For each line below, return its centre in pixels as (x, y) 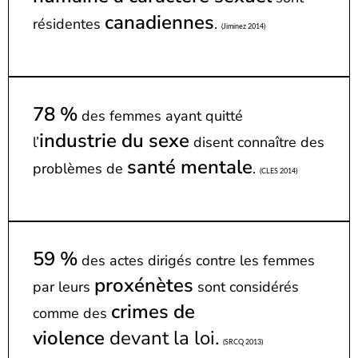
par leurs (64, 286)
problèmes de (80, 168)
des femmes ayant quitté (160, 115)
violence (69, 338)
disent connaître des (257, 142)
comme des (72, 313)
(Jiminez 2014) (243, 26)
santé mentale (190, 167)
